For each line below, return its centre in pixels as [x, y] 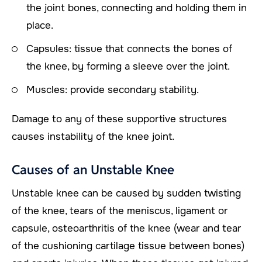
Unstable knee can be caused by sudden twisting [126, 193]
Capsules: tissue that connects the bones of [129, 49]
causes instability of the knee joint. [93, 136]
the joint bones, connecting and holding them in [137, 8]
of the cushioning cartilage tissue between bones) [128, 246]
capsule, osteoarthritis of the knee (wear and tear [126, 228]
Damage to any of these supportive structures [119, 119]
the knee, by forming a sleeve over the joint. [128, 66]
